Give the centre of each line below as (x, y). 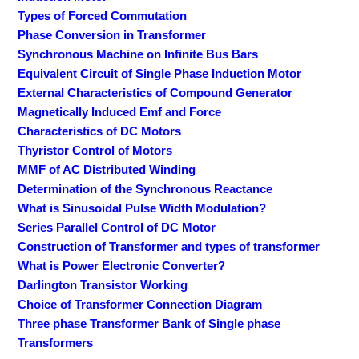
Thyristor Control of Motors (95, 151)
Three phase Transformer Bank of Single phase (149, 324)
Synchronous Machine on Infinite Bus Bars (138, 54)
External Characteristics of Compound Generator (155, 93)
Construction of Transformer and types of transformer (169, 247)
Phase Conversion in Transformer (112, 35)
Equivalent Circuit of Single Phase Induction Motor (160, 74)
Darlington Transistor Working (103, 285)
